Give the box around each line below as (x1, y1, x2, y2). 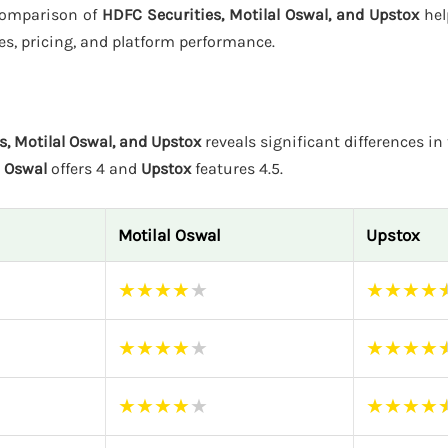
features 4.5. (191, 159, 283, 179)
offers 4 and (47, 159, 141, 179)
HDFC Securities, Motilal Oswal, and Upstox (102, 4, 419, 24)
